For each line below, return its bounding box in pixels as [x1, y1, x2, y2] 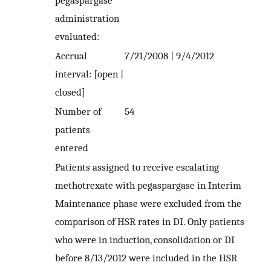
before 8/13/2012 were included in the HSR [55, 252, 237, 264]
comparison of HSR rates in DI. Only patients [55, 215, 244, 228]
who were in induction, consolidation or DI [55, 233, 235, 246]
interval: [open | [55, 68, 123, 80]
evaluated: [55, 30, 99, 43]
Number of [55, 105, 101, 118]
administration [55, 12, 119, 25]
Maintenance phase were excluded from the [55, 197, 241, 210]
